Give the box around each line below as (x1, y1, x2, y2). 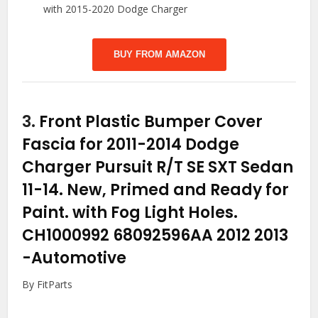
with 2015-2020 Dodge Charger (43, 2, 188, 16)
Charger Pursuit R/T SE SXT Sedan (22, 156, 294, 179)
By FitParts (22, 278, 73, 292)
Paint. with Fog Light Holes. (22, 202, 238, 224)
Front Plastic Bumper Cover (39, 111, 263, 133)
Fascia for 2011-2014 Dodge (22, 133, 240, 156)
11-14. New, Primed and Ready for (22, 179, 290, 202)
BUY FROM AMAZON (113, 49, 205, 60)
